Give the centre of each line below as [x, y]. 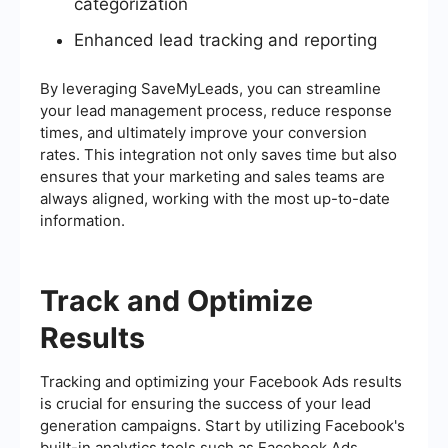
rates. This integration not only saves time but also [218, 155]
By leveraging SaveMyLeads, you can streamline [210, 89]
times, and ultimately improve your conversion [203, 133]
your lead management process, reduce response [216, 111]
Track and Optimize [176, 301]
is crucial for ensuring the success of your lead [205, 404]
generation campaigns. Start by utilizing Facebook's [222, 426]
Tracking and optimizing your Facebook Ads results [221, 382]
